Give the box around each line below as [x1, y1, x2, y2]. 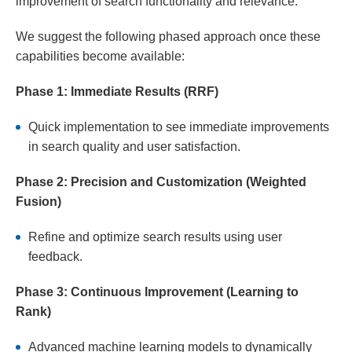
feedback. [28, 250, 82, 264]
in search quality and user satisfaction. [28, 140, 240, 154]
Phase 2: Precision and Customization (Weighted [16, 175, 306, 189]
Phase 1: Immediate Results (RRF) [16, 85, 218, 99]
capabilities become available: [16, 49, 185, 64]
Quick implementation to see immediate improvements [28, 120, 329, 134]
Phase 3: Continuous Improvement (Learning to [16, 285, 299, 299]
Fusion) [16, 195, 61, 209]
